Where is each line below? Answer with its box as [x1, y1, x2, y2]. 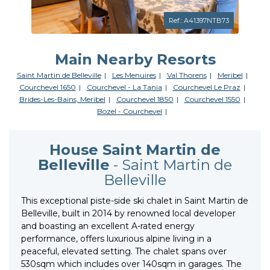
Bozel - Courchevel [97, 107, 162, 116]
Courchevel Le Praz [172, 83, 240, 92]
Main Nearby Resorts [54, 51, 216, 69]
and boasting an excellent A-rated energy [21, 221, 195, 232]
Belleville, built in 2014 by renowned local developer [21, 208, 236, 219]
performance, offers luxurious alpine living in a [21, 233, 212, 245]
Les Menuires [111, 71, 156, 80]
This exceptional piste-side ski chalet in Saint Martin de [21, 195, 248, 207]
